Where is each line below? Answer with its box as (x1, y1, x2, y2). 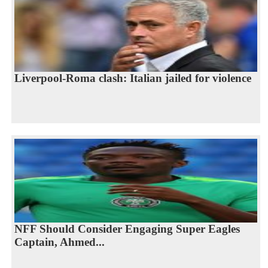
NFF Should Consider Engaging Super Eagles (14, 222, 240, 235)
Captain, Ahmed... (14, 235, 105, 248)
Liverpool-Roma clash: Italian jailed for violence (14, 71, 251, 84)
